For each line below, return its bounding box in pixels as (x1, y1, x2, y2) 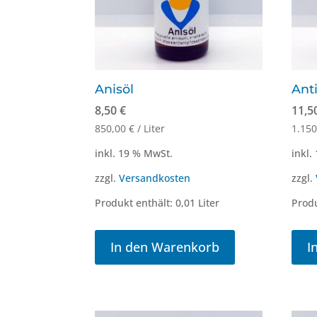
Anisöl (95, 81, 134, 96)
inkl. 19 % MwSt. (95, 146, 173, 160)
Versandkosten (119, 171, 191, 185)
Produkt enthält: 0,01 (95, 196, 199, 210)
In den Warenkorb (110, 238, 220, 256)
